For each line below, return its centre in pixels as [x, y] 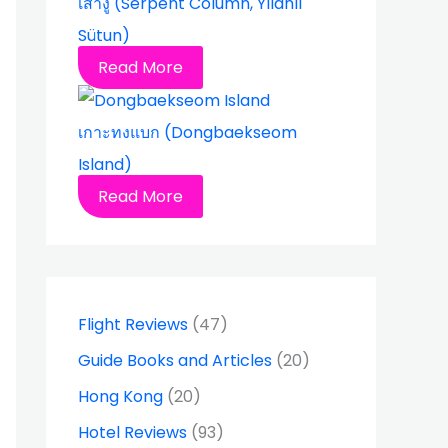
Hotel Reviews [132, 432]
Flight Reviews [133, 324]
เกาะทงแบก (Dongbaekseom [187, 132]
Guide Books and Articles [175, 360]
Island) [105, 164]
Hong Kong [120, 396]
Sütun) [104, 36]
